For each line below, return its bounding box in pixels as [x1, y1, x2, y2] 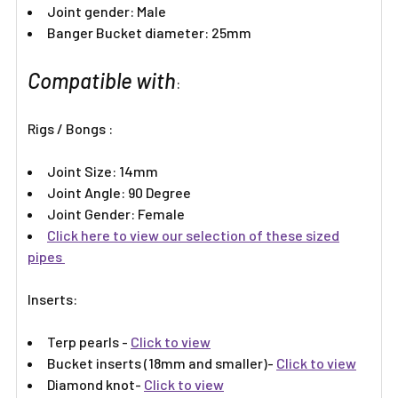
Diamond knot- [47, 376, 144, 393]
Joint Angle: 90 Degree [47, 184, 191, 201]
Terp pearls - [47, 333, 131, 350]
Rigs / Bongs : [28, 120, 115, 137]
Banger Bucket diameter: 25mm [47, 24, 251, 41]
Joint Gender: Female [47, 205, 185, 222]
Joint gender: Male [47, 3, 166, 20]
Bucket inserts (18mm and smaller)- [47, 354, 276, 371]
